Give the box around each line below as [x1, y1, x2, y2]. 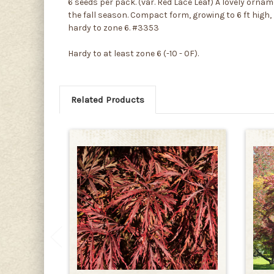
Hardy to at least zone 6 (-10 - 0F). [68, 48, 199, 59]
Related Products [70, 94, 144, 105]
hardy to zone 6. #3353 [68, 22, 159, 33]
